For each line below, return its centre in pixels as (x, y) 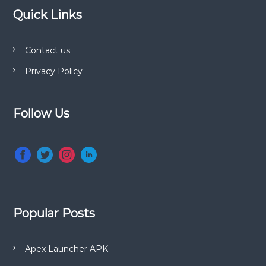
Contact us (47, 51)
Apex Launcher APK (66, 249)
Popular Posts (54, 213)
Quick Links (47, 15)
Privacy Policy (53, 72)
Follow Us (41, 114)
